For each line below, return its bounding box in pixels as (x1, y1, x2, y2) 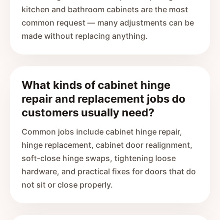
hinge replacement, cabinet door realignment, (22, 140, 192, 150)
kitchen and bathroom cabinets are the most (22, 4, 188, 14)
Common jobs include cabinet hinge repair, (22, 127, 182, 137)
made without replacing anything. (22, 31, 148, 41)
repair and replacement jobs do (22, 92, 186, 105)
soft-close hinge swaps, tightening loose (22, 153, 176, 163)
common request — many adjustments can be (22, 18, 194, 27)
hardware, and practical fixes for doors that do (22, 166, 196, 176)
